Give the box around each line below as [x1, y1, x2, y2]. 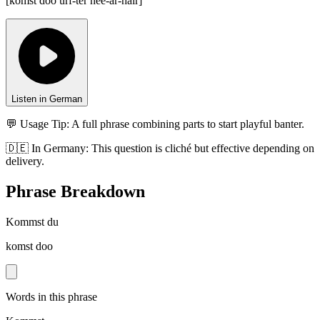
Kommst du [6, 216, 59, 229]
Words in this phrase [6, 291, 97, 304]
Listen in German [11, 94, 82, 105]
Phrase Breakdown [6, 182, 145, 201]
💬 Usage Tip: [6, 118, 69, 131]
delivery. [6, 155, 44, 168]
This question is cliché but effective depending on [91, 142, 314, 155]
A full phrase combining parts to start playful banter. [71, 118, 304, 131]
